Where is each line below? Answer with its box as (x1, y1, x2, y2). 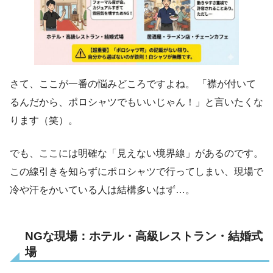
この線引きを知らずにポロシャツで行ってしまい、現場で (10, 166, 263, 177)
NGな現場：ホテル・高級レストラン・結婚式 (25, 229, 263, 243)
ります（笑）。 (10, 115, 78, 126)
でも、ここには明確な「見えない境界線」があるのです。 (10, 147, 263, 158)
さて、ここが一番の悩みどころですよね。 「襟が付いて (10, 78, 256, 89)
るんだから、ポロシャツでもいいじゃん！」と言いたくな (10, 96, 263, 107)
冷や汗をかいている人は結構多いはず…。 (10, 184, 195, 195)
